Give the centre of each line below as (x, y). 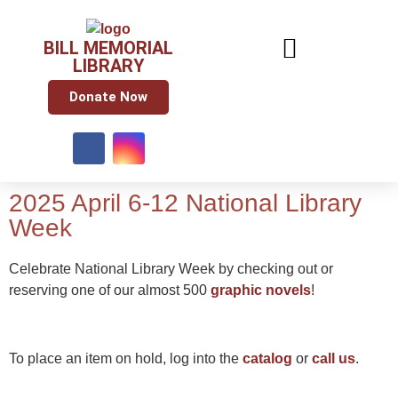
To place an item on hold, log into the (126, 358)
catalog (267, 358)
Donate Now (108, 96)
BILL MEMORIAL (108, 48)
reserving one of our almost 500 (110, 290)
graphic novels (261, 290)
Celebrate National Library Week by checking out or (171, 268)
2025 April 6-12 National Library (185, 203)
